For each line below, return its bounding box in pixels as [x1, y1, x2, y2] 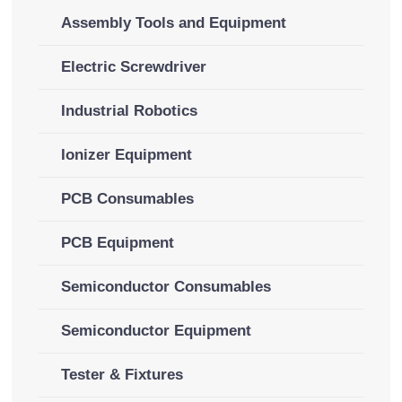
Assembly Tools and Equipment [60, 13, 286, 31]
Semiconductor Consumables [60, 277, 271, 295]
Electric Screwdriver [60, 57, 206, 75]
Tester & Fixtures [60, 365, 183, 383]
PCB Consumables [60, 189, 194, 207]
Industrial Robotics [60, 101, 197, 119]
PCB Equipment [60, 233, 174, 251]
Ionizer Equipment [60, 145, 192, 163]
